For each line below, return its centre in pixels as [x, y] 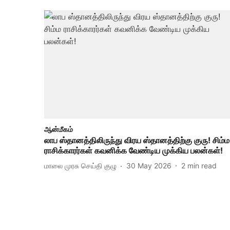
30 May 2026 [149, 166]
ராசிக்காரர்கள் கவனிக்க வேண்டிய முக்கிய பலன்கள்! [133, 150]
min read [202, 166]
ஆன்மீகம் [59, 129]
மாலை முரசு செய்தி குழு [80, 166]
